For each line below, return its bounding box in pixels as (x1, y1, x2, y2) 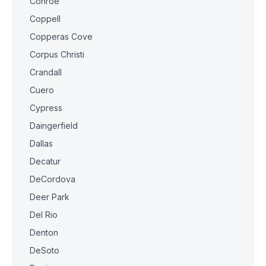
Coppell (30, 14, 61, 24)
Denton (30, 227, 58, 237)
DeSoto (30, 245, 59, 255)
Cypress (30, 103, 62, 113)
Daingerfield (30, 121, 78, 131)
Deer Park (30, 192, 69, 202)
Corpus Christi (30, 49, 84, 59)
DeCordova (30, 174, 75, 184)
